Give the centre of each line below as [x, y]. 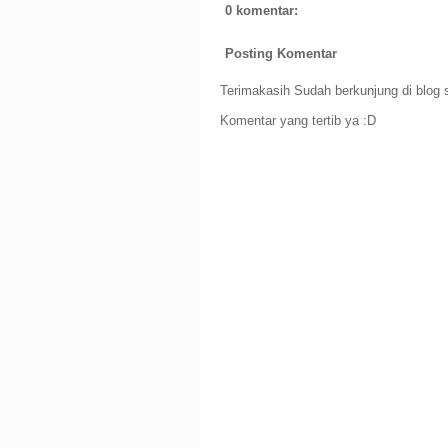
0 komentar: [261, 11]
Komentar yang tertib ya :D [297, 120]
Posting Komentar [280, 53]
